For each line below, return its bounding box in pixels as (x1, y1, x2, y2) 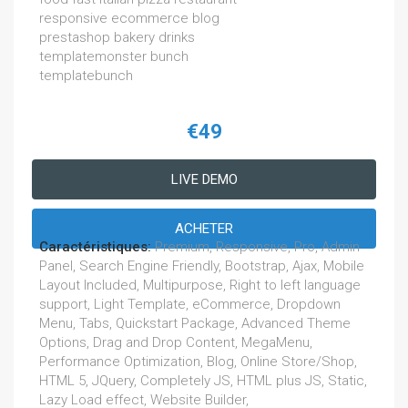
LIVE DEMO (170, 170, 238, 188)
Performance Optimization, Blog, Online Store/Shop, (39, 352, 357, 370)
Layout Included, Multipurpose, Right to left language (39, 276, 361, 293)
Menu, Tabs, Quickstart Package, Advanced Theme (39, 314, 351, 331)
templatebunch (39, 66, 133, 84)
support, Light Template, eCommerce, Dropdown (39, 295, 341, 312)
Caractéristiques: (39, 238, 155, 255)
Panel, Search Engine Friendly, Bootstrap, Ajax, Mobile (39, 257, 364, 274)
